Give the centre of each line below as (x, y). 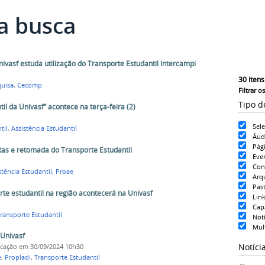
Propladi (17, 258)
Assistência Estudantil (44, 129)
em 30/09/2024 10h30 (50, 247)
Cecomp (29, 85)
